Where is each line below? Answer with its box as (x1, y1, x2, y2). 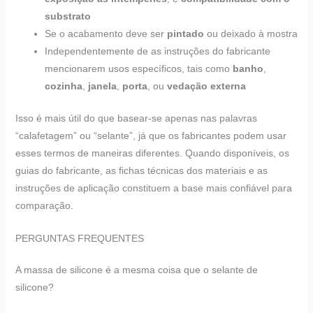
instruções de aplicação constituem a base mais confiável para (15, 182, 292, 194)
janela (87, 80, 117, 92)
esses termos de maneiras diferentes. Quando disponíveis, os (15, 147, 289, 159)
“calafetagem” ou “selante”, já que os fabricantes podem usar (15, 129, 286, 141)
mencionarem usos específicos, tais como (44, 62, 233, 74)
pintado (166, 27, 204, 39)
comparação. (15, 199, 73, 211)
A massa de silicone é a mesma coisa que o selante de (15, 264, 258, 276)
